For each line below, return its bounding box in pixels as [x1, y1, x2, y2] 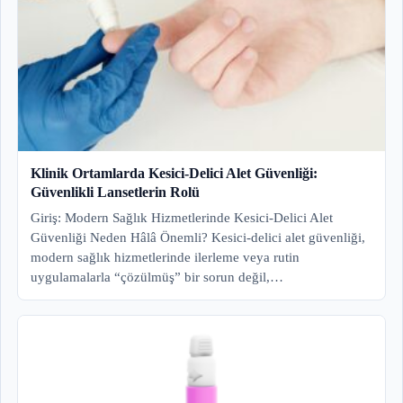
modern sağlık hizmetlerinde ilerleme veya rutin [31, 250, 300, 265]
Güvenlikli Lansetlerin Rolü [31, 184, 200, 201]
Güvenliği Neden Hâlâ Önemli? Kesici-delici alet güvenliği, [31, 230, 365, 246]
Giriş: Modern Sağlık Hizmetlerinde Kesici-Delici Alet [31, 210, 333, 226]
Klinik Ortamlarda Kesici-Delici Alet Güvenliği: [31, 166, 318, 182]
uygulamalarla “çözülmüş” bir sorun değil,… [31, 270, 283, 285]
